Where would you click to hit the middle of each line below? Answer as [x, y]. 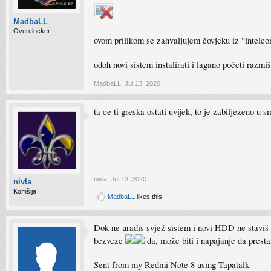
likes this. [149, 197]
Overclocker [32, 31]
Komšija [25, 191]
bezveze [109, 240]
